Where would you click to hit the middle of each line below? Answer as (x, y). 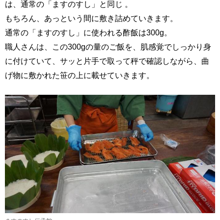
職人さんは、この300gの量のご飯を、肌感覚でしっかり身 (108, 46)
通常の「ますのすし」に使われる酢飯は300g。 (88, 32)
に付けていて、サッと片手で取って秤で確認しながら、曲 (107, 61)
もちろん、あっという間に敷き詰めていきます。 (91, 18)
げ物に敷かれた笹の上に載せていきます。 (80, 75)
